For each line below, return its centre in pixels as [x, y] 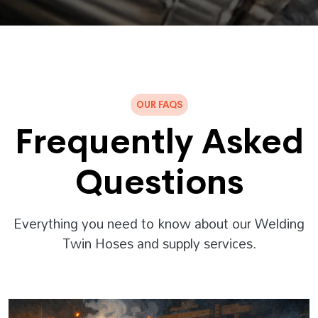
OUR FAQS [159, 105]
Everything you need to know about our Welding [159, 224]
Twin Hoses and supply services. [159, 243]
